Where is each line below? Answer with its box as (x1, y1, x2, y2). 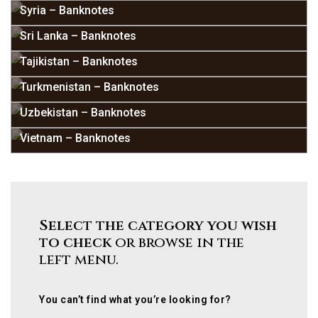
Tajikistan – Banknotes (20, 55, 138, 68)
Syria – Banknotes (20, 4, 114, 17)
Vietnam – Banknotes (20, 131, 131, 145)
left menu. (39, 250, 119, 269)
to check (39, 233, 111, 252)
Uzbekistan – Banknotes (20, 106, 146, 119)
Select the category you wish (39, 216, 277, 235)
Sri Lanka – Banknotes (20, 29, 136, 43)
